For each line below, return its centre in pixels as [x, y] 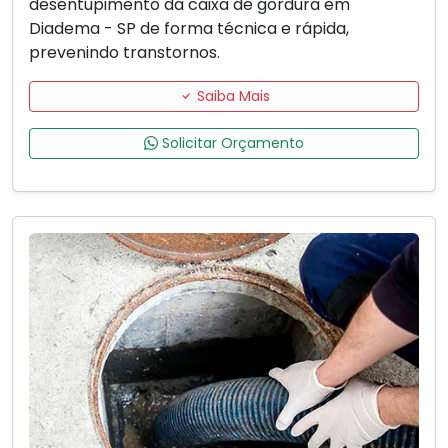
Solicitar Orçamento [231, 143]
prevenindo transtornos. [124, 53]
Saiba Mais [231, 96]
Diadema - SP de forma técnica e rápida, [189, 29]
